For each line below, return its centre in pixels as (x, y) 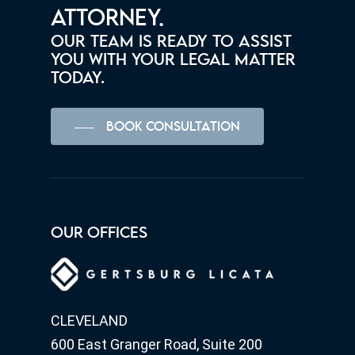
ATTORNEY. (108, 19)
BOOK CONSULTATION (174, 127)
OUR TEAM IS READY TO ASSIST (172, 42)
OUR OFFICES (99, 234)
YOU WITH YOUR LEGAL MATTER (174, 61)
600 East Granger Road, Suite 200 (157, 344)
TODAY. (78, 79)
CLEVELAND (89, 321)
